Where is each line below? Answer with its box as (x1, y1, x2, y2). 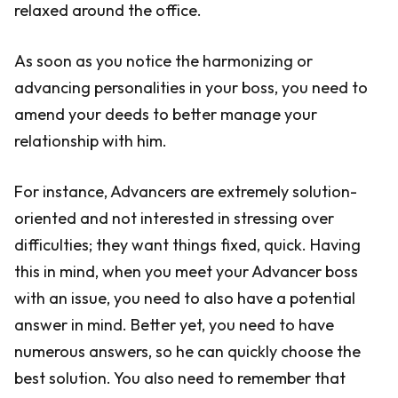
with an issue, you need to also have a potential (14, 288, 355, 308)
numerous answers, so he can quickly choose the (14, 341, 361, 362)
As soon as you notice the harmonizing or (14, 51, 313, 71)
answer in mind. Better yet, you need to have (14, 314, 334, 335)
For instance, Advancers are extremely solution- (14, 181, 357, 202)
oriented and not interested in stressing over (14, 208, 334, 228)
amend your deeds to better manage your (14, 104, 317, 124)
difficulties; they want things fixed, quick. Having (14, 235, 361, 255)
